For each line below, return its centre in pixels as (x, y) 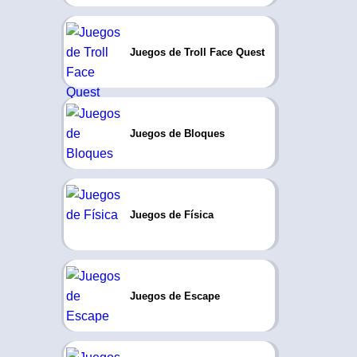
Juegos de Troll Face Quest (197, 52)
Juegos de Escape (175, 296)
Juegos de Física (171, 214)
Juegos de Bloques (177, 133)
